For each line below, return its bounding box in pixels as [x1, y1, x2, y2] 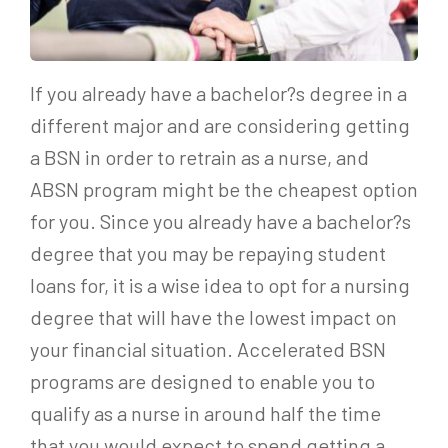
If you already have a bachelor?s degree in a [30, 81, 407, 106]
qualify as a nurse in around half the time [30, 401, 381, 426]
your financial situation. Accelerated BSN [30, 337, 386, 362]
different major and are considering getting [30, 113, 410, 138]
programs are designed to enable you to [30, 369, 375, 394]
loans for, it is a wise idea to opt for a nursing [30, 273, 410, 298]
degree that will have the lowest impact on [30, 305, 397, 330]
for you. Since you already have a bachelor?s [30, 209, 411, 234]
